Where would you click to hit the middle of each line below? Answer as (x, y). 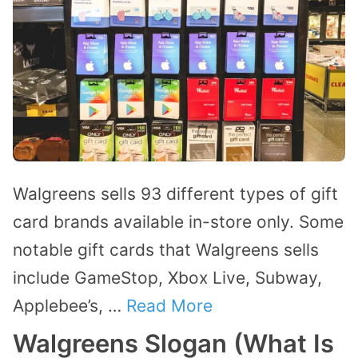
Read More (169, 305)
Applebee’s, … (70, 305)
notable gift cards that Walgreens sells (166, 249)
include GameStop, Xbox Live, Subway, (167, 277)
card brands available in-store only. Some (178, 221)
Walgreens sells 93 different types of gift (175, 193)
